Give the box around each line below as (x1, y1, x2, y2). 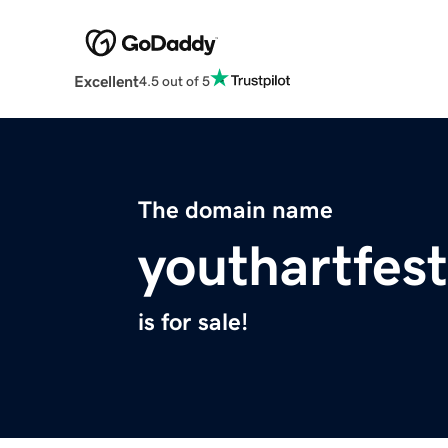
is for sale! (138, 310, 248, 335)
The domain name (138, 198, 333, 223)
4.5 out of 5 (138, 73, 210, 88)
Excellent (73, 73, 139, 90)
